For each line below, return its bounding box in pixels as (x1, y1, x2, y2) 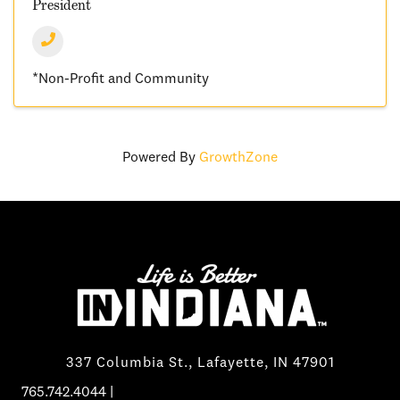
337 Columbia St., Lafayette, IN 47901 (65, 355, 335, 371)
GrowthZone (199, 150, 278, 165)
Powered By (122, 150, 199, 165)
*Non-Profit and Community (32, 71, 209, 87)
